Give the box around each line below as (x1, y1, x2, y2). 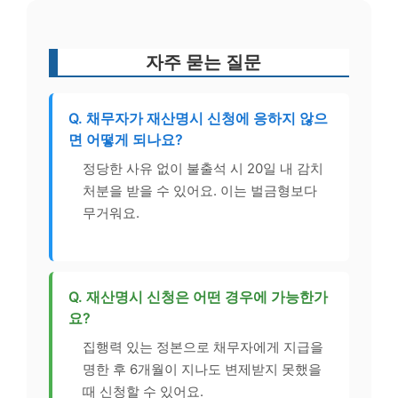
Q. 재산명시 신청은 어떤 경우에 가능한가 (68, 287, 328, 306)
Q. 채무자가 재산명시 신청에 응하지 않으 (68, 109, 328, 128)
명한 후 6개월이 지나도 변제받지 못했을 (83, 360, 322, 378)
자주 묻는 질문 (146, 52, 261, 74)
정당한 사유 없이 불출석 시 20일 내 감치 (83, 160, 323, 178)
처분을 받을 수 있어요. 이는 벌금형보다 (83, 182, 317, 200)
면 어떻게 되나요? (68, 131, 183, 149)
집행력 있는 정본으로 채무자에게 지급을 (83, 338, 323, 355)
